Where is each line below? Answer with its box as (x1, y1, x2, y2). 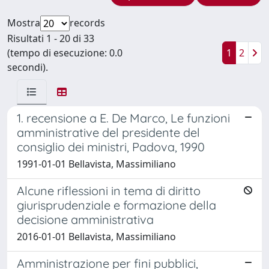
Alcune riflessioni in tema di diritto (17, 183, 201, 198)
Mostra (7, 16, 40, 29)
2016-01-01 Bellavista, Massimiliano (17, 229, 176, 243)
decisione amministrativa (17, 211, 154, 227)
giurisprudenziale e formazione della (17, 197, 216, 213)
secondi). (7, 60, 48, 74)
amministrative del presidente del (17, 124, 200, 140)
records (70, 16, 105, 29)
